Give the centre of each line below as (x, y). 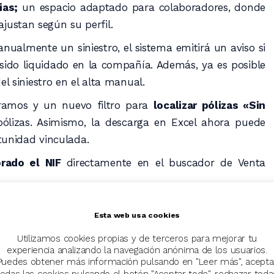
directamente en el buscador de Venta (166, 162)
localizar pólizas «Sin (209, 105)
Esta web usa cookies (137, 215)
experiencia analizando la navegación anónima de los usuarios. (137, 250)
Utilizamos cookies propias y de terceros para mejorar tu (137, 238)
